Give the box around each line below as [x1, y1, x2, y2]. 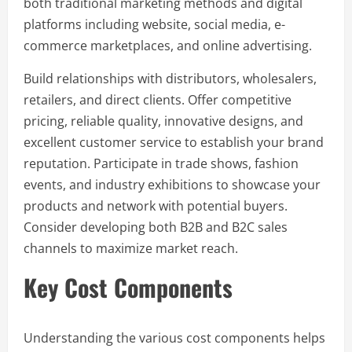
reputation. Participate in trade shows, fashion [24, 154, 299, 172]
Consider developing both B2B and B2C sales [24, 218, 288, 236]
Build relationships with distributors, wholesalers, [24, 69, 317, 87]
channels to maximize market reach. [24, 239, 238, 257]
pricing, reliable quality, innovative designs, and [24, 112, 303, 130]
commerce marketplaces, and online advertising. [24, 36, 312, 54]
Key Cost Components [24, 269, 233, 305]
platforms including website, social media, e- [24, 15, 285, 33]
